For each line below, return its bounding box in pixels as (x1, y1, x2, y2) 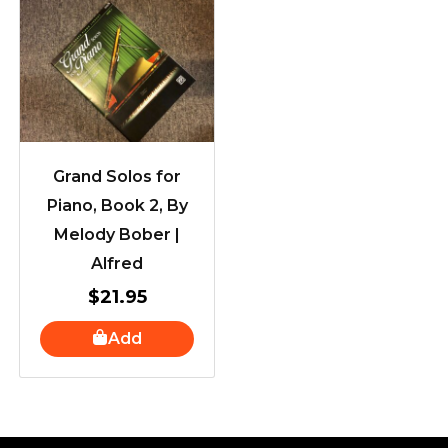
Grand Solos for (53, 166, 181, 186)
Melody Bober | (54, 224, 180, 244)
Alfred (91, 253, 143, 273)
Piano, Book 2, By (46, 195, 188, 215)
